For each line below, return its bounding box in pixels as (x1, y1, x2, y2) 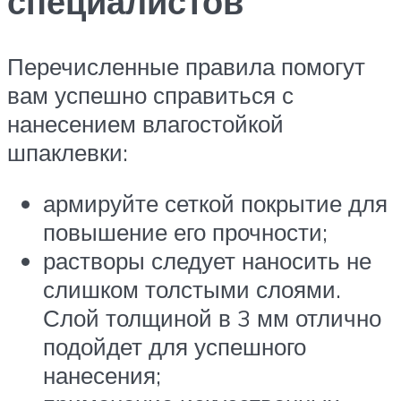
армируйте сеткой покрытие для (43, 189, 388, 218)
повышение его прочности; (43, 218, 328, 247)
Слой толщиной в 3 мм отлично (43, 303, 381, 333)
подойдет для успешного (43, 332, 306, 362)
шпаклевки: (7, 137, 128, 166)
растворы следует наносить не (43, 246, 371, 276)
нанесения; (43, 361, 161, 390)
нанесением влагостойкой (7, 108, 284, 138)
